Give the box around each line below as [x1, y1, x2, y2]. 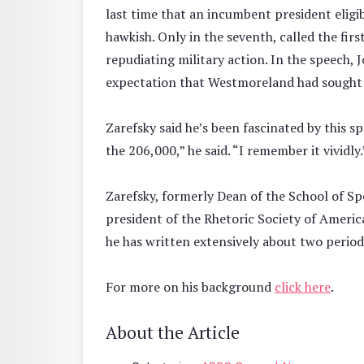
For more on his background [106, 277, 275, 296]
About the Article [106, 320, 240, 344]
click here [275, 277, 331, 296]
